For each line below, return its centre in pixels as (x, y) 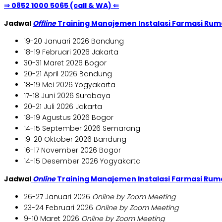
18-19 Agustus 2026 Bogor (69, 118)
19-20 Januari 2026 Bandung (74, 41)
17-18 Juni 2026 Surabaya (67, 96)
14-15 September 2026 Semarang (82, 129)
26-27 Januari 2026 (58, 197)
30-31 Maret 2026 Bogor (65, 63)
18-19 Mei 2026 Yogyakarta (70, 85)
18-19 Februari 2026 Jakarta (71, 52)
